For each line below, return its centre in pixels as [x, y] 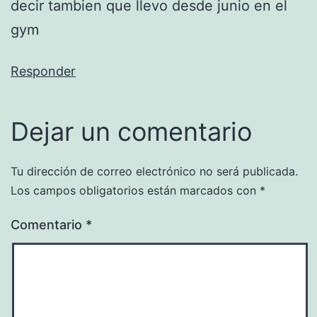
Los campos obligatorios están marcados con [135, 190]
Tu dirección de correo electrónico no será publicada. [154, 171]
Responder [43, 71]
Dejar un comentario [131, 131]
